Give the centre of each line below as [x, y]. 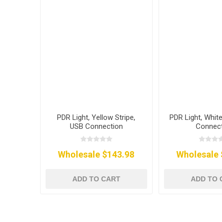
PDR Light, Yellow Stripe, [96, 118]
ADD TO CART [96, 179]
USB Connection [96, 127]
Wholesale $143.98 [96, 155]
